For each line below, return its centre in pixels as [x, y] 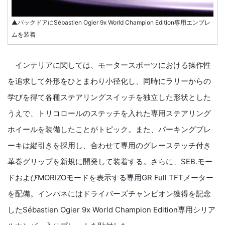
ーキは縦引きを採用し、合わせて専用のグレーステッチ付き [109, 146]
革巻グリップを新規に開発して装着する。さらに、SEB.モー [110, 162]
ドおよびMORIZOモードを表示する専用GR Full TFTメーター [110, 178]
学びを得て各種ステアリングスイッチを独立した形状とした [109, 97]
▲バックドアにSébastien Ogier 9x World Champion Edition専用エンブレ [111, 23]
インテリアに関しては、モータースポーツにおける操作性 [109, 65]
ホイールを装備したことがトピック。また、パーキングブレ [109, 130]
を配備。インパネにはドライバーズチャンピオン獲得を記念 [109, 194]
